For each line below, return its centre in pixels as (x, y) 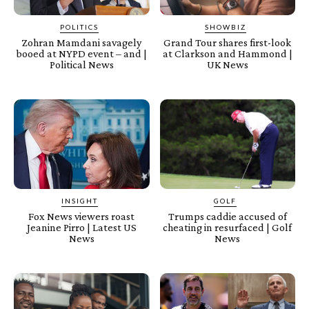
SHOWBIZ (225, 27)
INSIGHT (79, 200)
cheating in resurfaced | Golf (228, 227)
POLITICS (80, 27)
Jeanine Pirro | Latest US (81, 227)
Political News (81, 65)
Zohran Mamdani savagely (82, 43)
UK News (227, 65)
